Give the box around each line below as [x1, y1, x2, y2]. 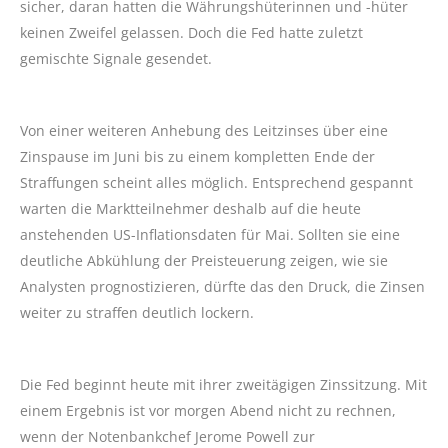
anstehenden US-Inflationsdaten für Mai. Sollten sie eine [20, 224, 400, 244]
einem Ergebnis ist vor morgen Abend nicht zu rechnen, [20, 400, 396, 420]
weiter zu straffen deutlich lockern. [20, 302, 254, 322]
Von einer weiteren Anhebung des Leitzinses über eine [20, 120, 388, 140]
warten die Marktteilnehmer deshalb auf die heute [20, 198, 361, 218]
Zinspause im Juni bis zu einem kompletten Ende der [20, 146, 375, 166]
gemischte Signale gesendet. [20, 48, 212, 68]
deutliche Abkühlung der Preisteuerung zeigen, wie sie [20, 250, 388, 270]
